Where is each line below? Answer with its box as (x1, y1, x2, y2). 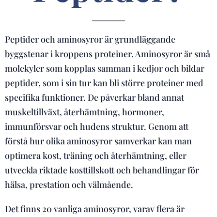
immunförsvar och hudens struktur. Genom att (5, 121, 188, 132)
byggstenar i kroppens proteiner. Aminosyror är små (5, 48, 210, 60)
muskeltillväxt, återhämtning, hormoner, (5, 106, 164, 118)
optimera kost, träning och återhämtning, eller (5, 150, 186, 161)
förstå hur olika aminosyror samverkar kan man (5, 135, 192, 147)
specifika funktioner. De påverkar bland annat (5, 92, 184, 103)
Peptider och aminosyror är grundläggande (5, 33, 175, 45)
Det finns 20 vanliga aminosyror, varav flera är (5, 203, 185, 215)
